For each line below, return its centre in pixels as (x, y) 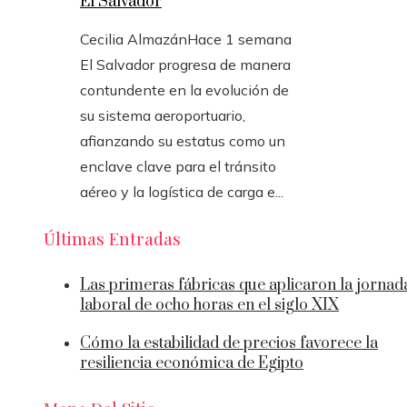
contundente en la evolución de (184, 89)
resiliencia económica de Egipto (192, 364)
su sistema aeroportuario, (163, 115)
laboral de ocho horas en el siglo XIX (209, 306)
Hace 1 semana (239, 39)
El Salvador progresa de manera (185, 64)
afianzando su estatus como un (183, 140)
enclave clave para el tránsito (178, 166)
